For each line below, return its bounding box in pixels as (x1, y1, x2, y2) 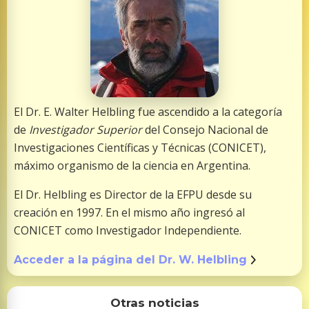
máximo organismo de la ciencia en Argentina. (14, 158, 250, 174)
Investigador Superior (29, 122, 142, 138)
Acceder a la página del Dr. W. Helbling (14, 253, 247, 267)
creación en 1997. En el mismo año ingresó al (14, 205, 245, 221)
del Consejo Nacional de (142, 122, 268, 138)
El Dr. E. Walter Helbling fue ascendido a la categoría (14, 104, 282, 120)
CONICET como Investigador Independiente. (14, 223, 241, 239)
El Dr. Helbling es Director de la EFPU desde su (14, 187, 252, 203)
